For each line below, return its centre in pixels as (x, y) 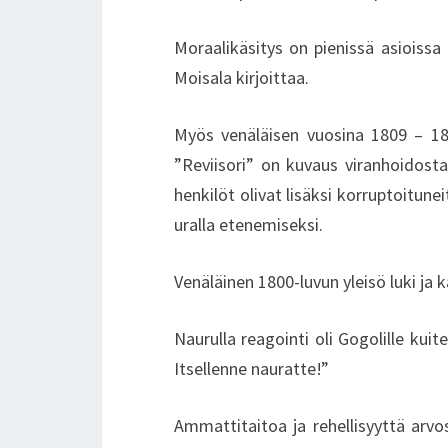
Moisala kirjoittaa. (241, 77)
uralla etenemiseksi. (248, 224)
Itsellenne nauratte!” (251, 368)
